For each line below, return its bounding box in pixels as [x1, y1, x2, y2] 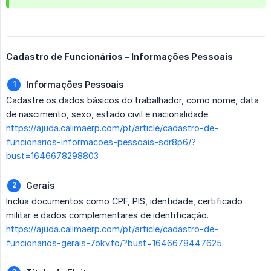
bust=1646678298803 [6, 151, 99, 162]
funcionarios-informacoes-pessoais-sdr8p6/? [6, 137, 196, 148]
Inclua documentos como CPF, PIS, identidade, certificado [6, 196, 243, 207]
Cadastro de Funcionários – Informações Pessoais [6, 51, 233, 62]
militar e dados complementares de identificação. [6, 210, 209, 221]
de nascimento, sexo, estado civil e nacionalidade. [6, 109, 210, 120]
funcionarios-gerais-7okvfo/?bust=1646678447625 [6, 238, 222, 249]
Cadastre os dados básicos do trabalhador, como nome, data [6, 95, 259, 106]
